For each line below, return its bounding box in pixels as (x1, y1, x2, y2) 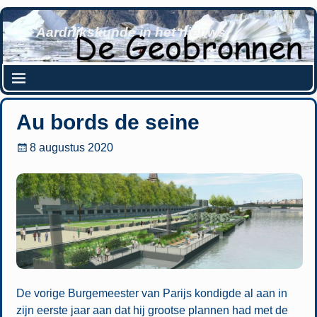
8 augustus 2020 (30, 142, 114, 154)
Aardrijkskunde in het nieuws (35, 25, 226, 40)
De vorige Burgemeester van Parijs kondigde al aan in (16, 287, 287, 299)
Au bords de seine (16, 110, 200, 134)
